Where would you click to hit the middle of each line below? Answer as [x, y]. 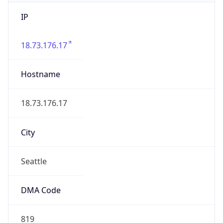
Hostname [40, 74]
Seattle [34, 161]
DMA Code [41, 190]
